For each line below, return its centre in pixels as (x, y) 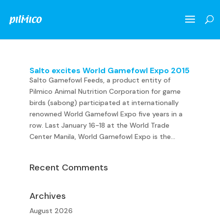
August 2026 (51, 211)
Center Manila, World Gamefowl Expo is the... (102, 137)
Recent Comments (69, 167)
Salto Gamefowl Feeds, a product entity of (100, 80)
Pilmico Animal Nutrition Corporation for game (105, 91)
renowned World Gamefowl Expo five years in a (106, 114)
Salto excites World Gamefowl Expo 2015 (109, 70)
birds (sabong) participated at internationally (104, 103)
